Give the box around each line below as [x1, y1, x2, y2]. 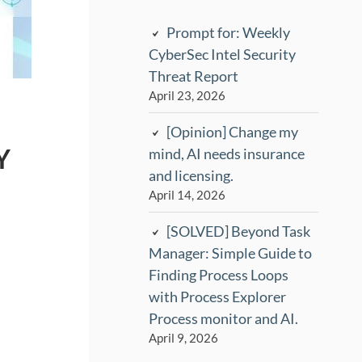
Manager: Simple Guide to [149, 243, 313, 262]
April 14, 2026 [149, 187, 226, 202]
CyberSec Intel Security [149, 44, 297, 63]
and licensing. [149, 166, 234, 184]
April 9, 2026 [149, 330, 219, 345]
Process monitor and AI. [149, 309, 299, 327]
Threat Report [149, 66, 239, 85]
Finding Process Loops [149, 265, 289, 284]
